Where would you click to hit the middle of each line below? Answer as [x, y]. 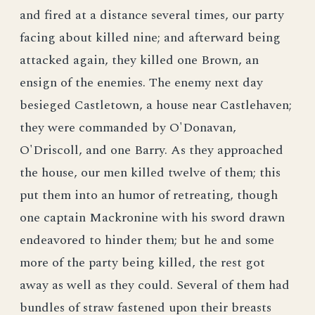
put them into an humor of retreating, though [149, 195]
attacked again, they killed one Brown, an [139, 60]
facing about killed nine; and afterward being [150, 38]
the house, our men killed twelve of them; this [150, 173]
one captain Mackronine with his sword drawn [152, 218]
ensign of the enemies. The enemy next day [141, 83]
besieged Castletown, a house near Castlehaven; [156, 105]
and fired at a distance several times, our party [152, 15]
